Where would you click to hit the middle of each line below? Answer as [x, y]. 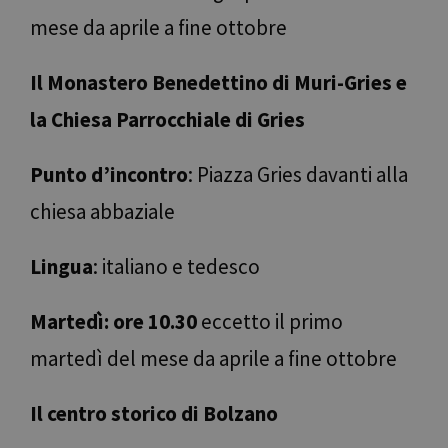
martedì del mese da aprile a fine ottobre [213, 359]
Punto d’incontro [109, 175]
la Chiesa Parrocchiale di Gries [167, 120]
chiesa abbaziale [102, 212]
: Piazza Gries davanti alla [298, 175]
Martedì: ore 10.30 [113, 322]
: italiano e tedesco [176, 267]
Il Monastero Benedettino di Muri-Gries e [218, 83]
